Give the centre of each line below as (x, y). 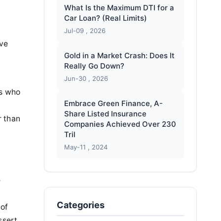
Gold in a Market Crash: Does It (119, 55)
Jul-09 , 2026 (85, 31)
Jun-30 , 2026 (86, 78)
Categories (80, 205)
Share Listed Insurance (105, 114)
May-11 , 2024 (86, 147)
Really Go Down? (94, 66)
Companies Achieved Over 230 (120, 124)
